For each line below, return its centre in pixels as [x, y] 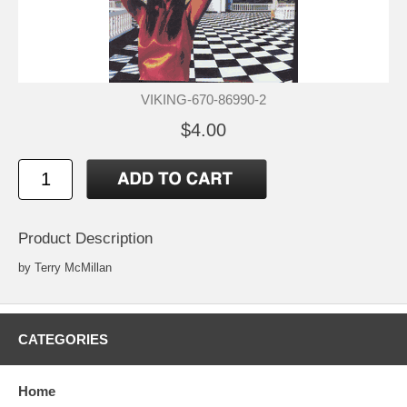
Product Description [85, 239]
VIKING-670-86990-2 [203, 99]
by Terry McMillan [65, 268]
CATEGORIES [63, 340]
